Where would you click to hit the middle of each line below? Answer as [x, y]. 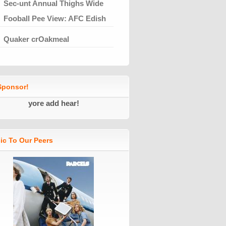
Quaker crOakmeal [36, 39]
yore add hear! [53, 103]
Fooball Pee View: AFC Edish [55, 18]
